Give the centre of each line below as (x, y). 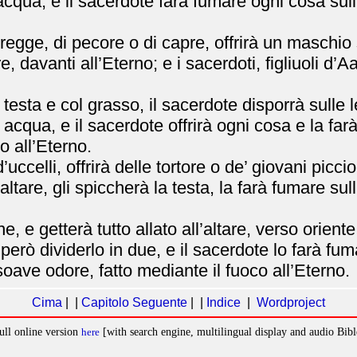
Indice (224, 302)
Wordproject (291, 302)
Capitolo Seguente (134, 302)
